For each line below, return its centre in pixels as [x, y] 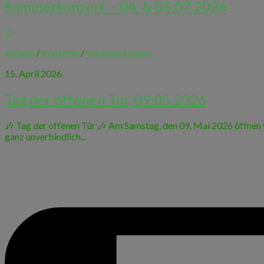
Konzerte [60, 52]
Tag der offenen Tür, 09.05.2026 [105, 99]
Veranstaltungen [119, 52]
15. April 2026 [33, 73]
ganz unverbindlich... [45, 136]
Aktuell [19, 52]
